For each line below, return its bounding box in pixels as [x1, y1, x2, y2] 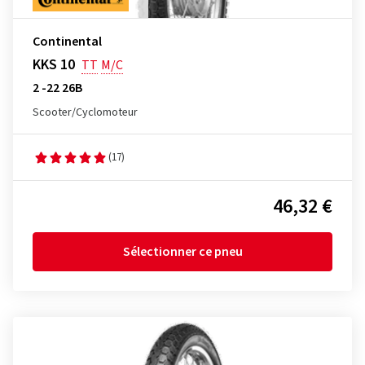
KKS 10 [33, 55, 75, 75]
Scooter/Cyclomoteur [33, 104, 138, 121]
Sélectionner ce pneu [122, 243, 243, 261]
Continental [33, 33, 102, 51]
